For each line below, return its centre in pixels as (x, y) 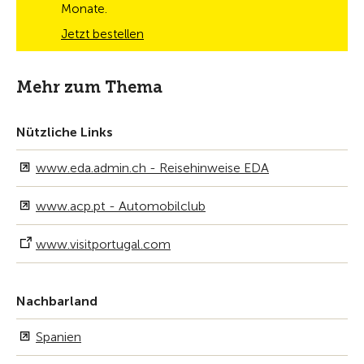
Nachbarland (57, 301)
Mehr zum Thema (89, 87)
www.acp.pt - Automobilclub (121, 206)
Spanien (58, 337)
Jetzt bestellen (102, 34)
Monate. (84, 9)
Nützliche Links (65, 132)
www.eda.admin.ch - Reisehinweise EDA (152, 168)
